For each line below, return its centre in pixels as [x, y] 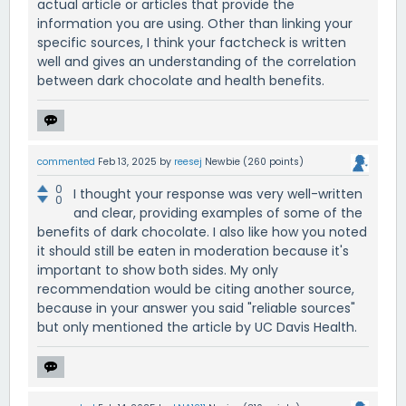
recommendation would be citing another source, [196, 290]
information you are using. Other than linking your [195, 23]
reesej [188, 161]
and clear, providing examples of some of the [218, 213]
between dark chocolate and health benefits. [181, 80]
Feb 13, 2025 [127, 161]
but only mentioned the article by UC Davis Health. [197, 328]
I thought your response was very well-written [218, 194]
